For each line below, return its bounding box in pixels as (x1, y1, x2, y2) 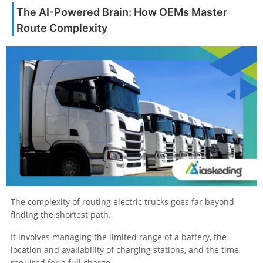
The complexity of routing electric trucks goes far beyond (11, 195, 234, 207)
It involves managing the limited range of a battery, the (11, 231, 227, 242)
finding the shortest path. (11, 208, 111, 220)
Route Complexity (16, 21, 107, 34)
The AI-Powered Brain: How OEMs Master (16, 5, 227, 18)
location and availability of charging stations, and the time (11, 244, 239, 255)
